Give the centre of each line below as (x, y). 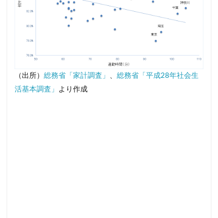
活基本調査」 (36, 90)
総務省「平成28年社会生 (158, 76)
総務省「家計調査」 (77, 76)
